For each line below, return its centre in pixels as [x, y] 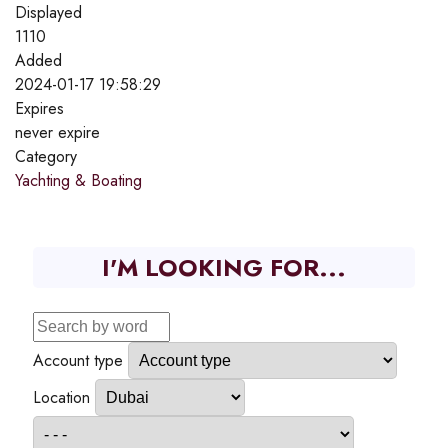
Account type [78, 361]
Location [61, 398]
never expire [57, 133]
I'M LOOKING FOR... [224, 268]
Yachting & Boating [78, 181]
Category [46, 157]
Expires [39, 109]
